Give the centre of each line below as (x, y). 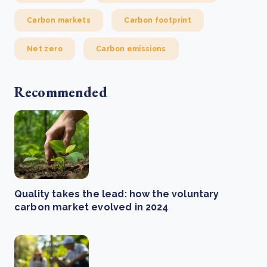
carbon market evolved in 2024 (91, 207)
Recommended (61, 92)
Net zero (45, 49)
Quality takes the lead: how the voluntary (117, 194)
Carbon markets (59, 20)
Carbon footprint (158, 20)
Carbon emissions (131, 49)
